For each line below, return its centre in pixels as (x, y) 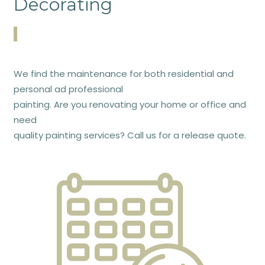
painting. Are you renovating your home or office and (130, 104)
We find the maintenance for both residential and (123, 73)
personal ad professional (68, 89)
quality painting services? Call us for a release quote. (130, 135)
